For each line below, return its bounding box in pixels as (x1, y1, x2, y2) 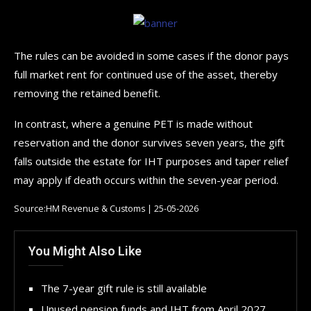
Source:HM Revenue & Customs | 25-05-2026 (14, 202, 199, 215)
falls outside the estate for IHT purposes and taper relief (14, 153, 288, 168)
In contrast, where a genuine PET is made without (14, 116, 253, 131)
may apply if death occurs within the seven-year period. (14, 172, 278, 187)
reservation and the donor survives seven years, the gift (14, 135, 285, 149)
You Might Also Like (28, 243, 142, 258)
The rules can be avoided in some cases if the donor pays (14, 48, 289, 62)
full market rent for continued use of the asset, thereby (14, 67, 278, 81)
